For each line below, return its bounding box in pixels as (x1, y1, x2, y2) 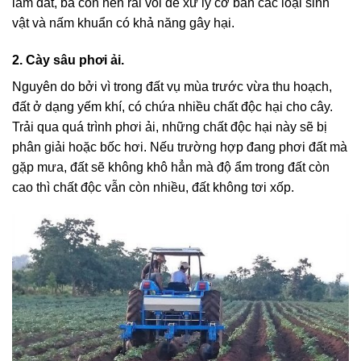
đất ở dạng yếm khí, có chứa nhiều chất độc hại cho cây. (12, 99, 333, 114)
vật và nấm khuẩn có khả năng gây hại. (12, 16, 234, 31)
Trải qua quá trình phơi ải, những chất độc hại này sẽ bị (12, 119, 327, 134)
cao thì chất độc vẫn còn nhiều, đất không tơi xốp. (12, 180, 294, 194)
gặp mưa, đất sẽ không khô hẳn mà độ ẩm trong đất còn (12, 160, 330, 174)
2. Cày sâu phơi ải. (12, 52, 124, 67)
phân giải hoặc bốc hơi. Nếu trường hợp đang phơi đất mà (12, 139, 347, 154)
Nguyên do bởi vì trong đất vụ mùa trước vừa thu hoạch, (12, 79, 332, 93)
